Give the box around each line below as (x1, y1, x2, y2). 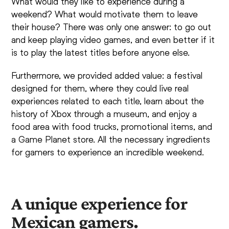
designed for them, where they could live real (11, 82, 189, 94)
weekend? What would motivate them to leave (11, 8, 198, 19)
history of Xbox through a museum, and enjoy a (11, 107, 197, 119)
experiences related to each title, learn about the (11, 95, 204, 106)
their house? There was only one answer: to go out (11, 20, 212, 32)
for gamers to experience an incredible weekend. (11, 146, 204, 157)
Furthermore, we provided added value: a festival (11, 69, 203, 81)
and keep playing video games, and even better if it (11, 33, 215, 45)
